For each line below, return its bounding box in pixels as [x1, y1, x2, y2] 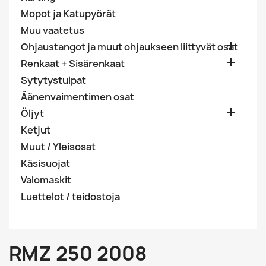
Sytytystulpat [21, 74, 86, 87]
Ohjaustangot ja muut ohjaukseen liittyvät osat [21, 40, 238, 53]
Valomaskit [21, 173, 71, 186]
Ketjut [21, 123, 50, 137]
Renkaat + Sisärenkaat [21, 57, 125, 70]
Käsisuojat [21, 157, 70, 170]
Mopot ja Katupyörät [21, 7, 116, 20]
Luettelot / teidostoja [21, 190, 120, 203]
